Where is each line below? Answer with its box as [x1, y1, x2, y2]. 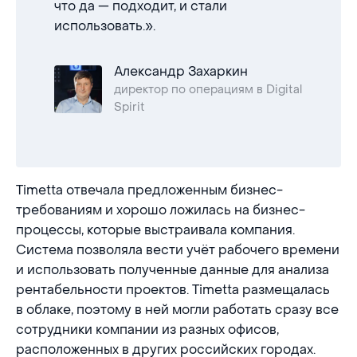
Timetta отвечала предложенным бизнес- [16, 182, 283, 198]
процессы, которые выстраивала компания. [16, 222, 295, 238]
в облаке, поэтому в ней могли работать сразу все [16, 301, 339, 318]
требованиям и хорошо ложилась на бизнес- [16, 202, 305, 218]
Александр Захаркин [114, 63, 248, 80]
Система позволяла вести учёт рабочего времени [16, 241, 339, 258]
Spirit [114, 100, 145, 115]
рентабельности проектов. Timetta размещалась [16, 281, 330, 298]
